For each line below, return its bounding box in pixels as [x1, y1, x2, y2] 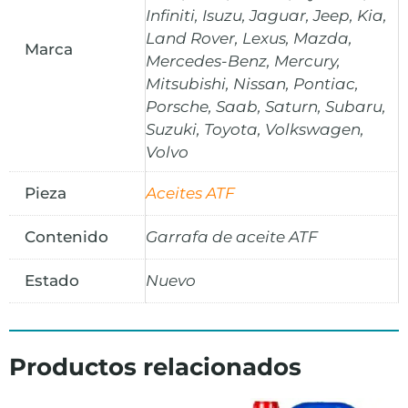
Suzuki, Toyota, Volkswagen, [146, 119, 364, 138]
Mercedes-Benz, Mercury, [146, 51, 341, 70]
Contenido [25, 227, 108, 246]
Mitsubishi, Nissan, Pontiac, [146, 74, 359, 93]
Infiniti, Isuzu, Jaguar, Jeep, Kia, [146, 5, 387, 25]
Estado [25, 270, 79, 290]
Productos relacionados [9, 352, 301, 382]
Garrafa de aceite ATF [146, 227, 318, 246]
